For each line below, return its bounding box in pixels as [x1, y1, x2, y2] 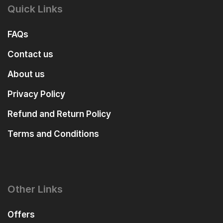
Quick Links [7, 2, 63, 15]
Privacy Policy [7, 89, 65, 99]
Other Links [7, 183, 63, 195]
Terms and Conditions [7, 128, 99, 139]
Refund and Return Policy [7, 109, 111, 119]
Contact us [7, 49, 53, 59]
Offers [7, 209, 35, 220]
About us [7, 69, 45, 79]
